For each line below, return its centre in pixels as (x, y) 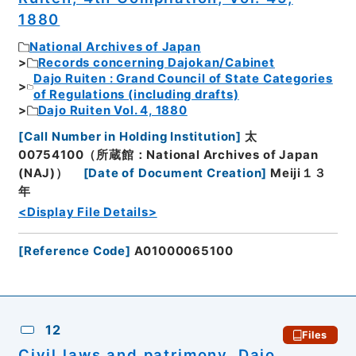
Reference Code (75, 252)
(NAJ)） (43, 173)
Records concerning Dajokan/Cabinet (156, 63)
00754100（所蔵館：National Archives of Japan (168, 155)
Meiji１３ (298, 173)
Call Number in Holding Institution (130, 136)
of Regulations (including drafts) (136, 95)
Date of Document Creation (175, 173)
